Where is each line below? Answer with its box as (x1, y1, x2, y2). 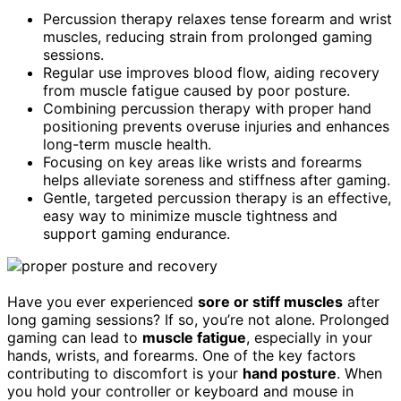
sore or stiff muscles (198, 292, 343, 311)
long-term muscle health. (43, 134, 211, 153)
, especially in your (246, 328, 372, 346)
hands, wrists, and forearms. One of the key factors (7, 346, 355, 364)
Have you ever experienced (7, 292, 198, 311)
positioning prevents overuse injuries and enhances (43, 116, 389, 135)
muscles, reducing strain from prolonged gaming (43, 27, 372, 46)
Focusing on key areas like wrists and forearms (43, 152, 362, 171)
